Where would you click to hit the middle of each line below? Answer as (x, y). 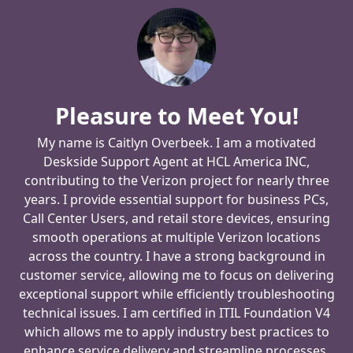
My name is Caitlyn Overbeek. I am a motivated (176, 143)
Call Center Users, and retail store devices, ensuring (176, 218)
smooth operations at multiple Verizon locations (176, 237)
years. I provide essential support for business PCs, (176, 199)
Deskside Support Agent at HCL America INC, (176, 162)
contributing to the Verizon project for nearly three (176, 180)
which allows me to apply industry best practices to (176, 332)
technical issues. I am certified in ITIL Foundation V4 (176, 313)
